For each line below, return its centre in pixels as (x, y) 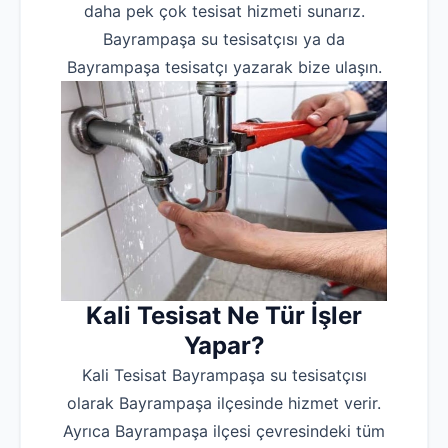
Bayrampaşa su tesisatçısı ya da (224, 39)
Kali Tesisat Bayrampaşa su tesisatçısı (224, 374)
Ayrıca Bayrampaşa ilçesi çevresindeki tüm (224, 430)
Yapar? (224, 345)
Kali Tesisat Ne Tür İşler (224, 315)
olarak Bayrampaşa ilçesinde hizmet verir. (224, 402)
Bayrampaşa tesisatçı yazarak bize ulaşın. (224, 67)
